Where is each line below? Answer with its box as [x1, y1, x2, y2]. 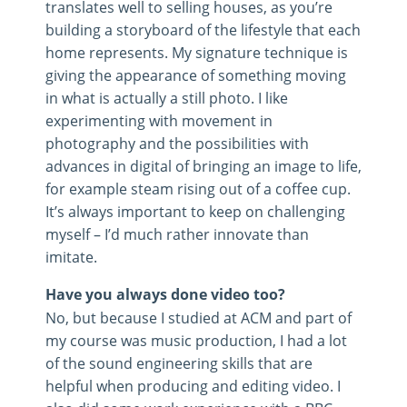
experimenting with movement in [45, 110, 273, 130]
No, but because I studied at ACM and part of [45, 307, 352, 327]
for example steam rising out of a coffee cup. [45, 178, 351, 198]
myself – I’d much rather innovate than [45, 223, 309, 243]
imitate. [45, 246, 97, 266]
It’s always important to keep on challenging [45, 201, 345, 221]
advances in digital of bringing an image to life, [45, 155, 362, 175]
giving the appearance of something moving [45, 65, 346, 84]
